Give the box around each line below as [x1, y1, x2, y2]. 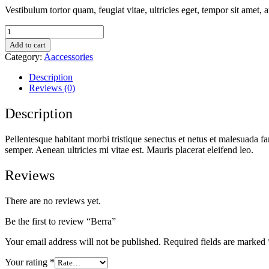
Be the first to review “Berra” [5, 216, 116, 226]
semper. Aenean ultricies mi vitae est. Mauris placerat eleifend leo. [5, 144, 253, 155]
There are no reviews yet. [5, 195, 101, 206]
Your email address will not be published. [5, 236, 161, 247]
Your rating [5, 256, 50, 267]
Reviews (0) [29, 82, 75, 93]
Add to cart [10, 40, 46, 49]
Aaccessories [44, 51, 93, 62]
